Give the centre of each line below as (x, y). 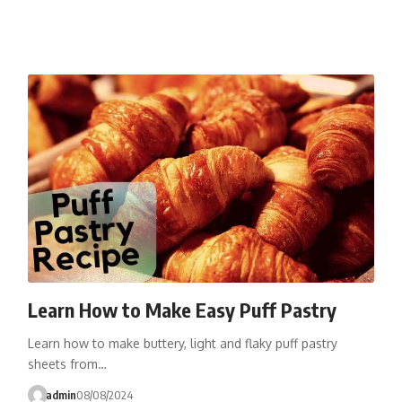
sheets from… (67, 363)
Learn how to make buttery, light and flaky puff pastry (182, 343)
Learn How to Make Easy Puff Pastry (182, 309)
